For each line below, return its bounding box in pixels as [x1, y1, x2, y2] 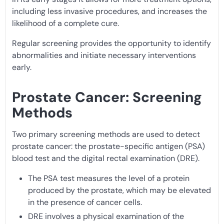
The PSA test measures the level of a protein [28, 172, 189, 183]
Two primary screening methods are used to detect [12, 128, 200, 139]
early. [12, 61, 31, 72]
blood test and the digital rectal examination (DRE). [12, 152, 199, 163]
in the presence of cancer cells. [28, 196, 142, 207]
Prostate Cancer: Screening [12, 87, 202, 106]
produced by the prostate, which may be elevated [28, 184, 211, 195]
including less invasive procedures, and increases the [12, 5, 207, 16]
